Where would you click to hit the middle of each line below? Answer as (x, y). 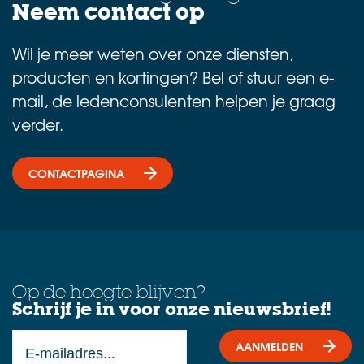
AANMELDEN (269, 346)
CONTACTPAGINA (76, 173)
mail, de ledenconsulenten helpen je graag (174, 100)
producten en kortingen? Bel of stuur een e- (173, 77)
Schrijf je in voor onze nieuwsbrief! (171, 308)
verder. (38, 124)
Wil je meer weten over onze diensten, (153, 53)
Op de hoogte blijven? (109, 292)
